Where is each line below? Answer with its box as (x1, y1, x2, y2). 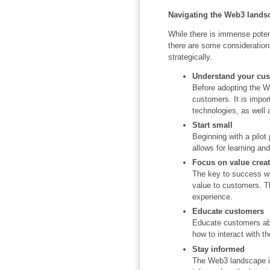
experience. (192, 192, 233, 202)
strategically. (168, 52, 212, 61)
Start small (192, 120, 233, 130)
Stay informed (192, 244, 245, 254)
